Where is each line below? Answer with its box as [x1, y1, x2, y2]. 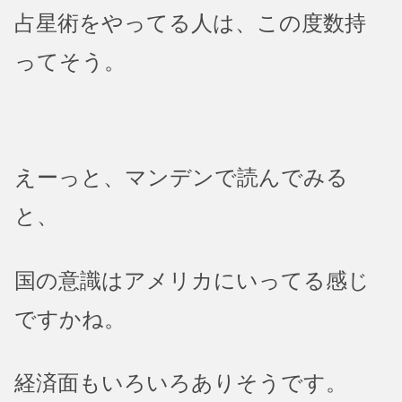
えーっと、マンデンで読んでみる [14, 165, 348, 189]
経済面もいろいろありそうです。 [14, 371, 347, 396]
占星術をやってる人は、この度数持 [14, 12, 366, 36]
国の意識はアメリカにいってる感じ [14, 268, 370, 293]
